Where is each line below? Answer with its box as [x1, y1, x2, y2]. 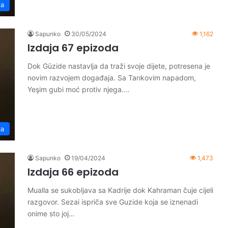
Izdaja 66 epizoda [27, 165, 119, 179]
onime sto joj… [27, 209, 75, 218]
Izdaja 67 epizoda [27, 41, 119, 55]
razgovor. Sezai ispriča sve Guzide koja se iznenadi [27, 197, 198, 206]
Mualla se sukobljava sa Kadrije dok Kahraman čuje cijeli [27, 186, 213, 194]
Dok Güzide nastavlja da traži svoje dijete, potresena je [27, 62, 210, 70]
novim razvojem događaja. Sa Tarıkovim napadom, [27, 73, 196, 82]
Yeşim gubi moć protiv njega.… [27, 85, 130, 94]
